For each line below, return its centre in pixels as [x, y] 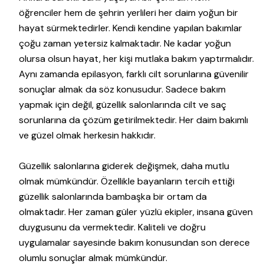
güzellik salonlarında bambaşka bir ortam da [113, 196]
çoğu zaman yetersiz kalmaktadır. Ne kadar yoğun [125, 43]
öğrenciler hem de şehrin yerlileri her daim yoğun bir [128, 12]
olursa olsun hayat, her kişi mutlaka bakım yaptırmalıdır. [136, 58]
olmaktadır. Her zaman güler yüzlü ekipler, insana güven [136, 212]
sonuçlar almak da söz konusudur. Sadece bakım [122, 89]
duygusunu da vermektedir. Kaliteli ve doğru [112, 227]
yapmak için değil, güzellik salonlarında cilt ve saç [123, 104]
